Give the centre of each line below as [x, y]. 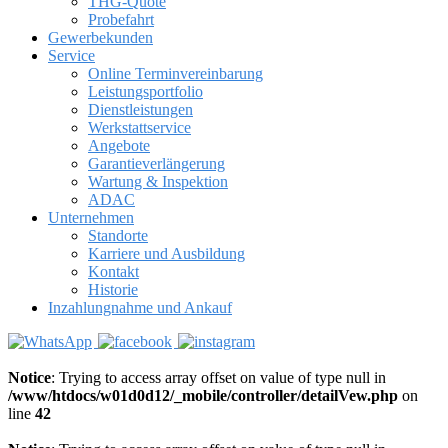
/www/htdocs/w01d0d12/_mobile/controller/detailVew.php [203, 395]
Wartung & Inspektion [158, 181]
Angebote [119, 145]
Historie [113, 289]
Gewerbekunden [100, 37]
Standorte [118, 235]
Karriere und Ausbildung [166, 253]
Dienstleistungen [140, 109]
